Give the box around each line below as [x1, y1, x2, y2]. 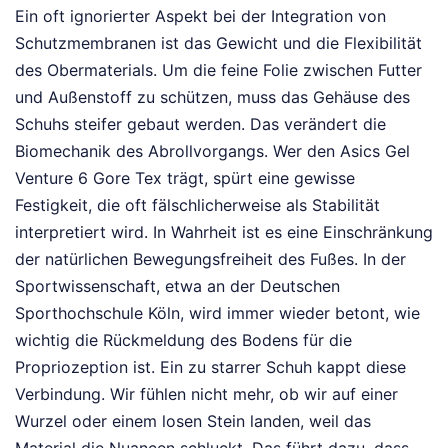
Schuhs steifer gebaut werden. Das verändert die [15, 113, 386, 134]
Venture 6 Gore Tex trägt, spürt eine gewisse [15, 167, 355, 188]
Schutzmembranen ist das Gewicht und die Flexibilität [15, 32, 422, 53]
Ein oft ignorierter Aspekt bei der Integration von [15, 5, 386, 26]
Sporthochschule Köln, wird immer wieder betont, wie [15, 302, 420, 323]
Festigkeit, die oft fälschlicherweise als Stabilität [15, 194, 380, 215]
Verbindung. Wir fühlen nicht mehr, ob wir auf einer [15, 383, 398, 404]
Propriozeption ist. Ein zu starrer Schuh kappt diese [15, 356, 406, 377]
